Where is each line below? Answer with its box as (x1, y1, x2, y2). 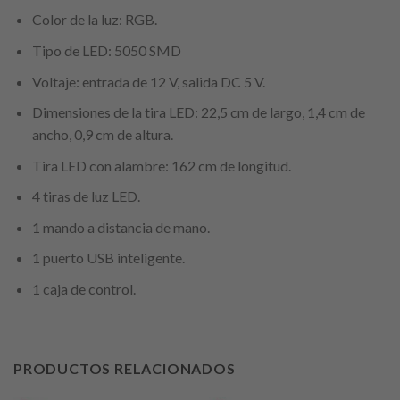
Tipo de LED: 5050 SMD (31, 41, 181, 59)
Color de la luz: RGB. (31, 11, 157, 29)
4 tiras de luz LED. (31, 187, 140, 205)
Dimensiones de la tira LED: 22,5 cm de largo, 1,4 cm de (31, 104, 365, 121)
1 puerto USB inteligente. (31, 249, 185, 267)
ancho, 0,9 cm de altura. (31, 126, 173, 144)
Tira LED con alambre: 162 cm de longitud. (31, 156, 291, 174)
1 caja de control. (31, 280, 136, 298)
